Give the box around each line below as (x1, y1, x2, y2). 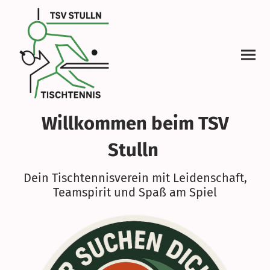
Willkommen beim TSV (41, 111, 229, 134)
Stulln (107, 138, 163, 161)
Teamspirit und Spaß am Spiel (53, 184, 217, 199)
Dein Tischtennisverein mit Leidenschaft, (23, 170, 247, 185)
